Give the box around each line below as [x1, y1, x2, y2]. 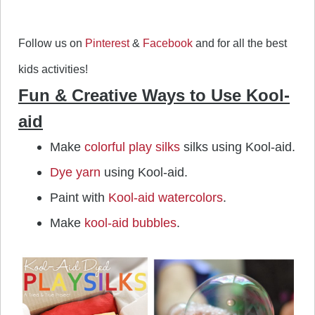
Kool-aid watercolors [108, 191, 223, 205]
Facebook [143, 37, 193, 50]
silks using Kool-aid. [180, 140, 295, 155]
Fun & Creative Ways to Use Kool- [18, 86, 290, 105]
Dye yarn [50, 165, 101, 180]
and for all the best [193, 37, 287, 50]
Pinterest [85, 37, 129, 50]
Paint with [50, 191, 108, 205]
